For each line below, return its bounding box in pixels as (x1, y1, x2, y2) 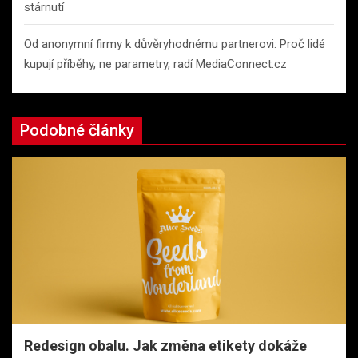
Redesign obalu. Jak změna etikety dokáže (24, 337, 307, 355)
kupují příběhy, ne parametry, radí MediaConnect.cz (24, 57, 287, 72)
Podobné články (20, 121, 134, 141)
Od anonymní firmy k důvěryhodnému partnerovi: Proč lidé (24, 37, 325, 52)
